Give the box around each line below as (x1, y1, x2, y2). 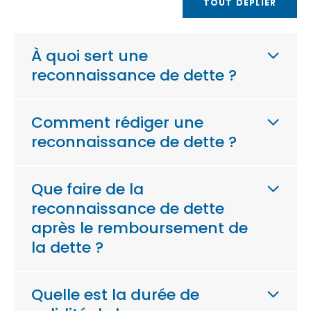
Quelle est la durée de (31, 284, 199, 305)
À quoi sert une (31, 45, 148, 67)
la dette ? (31, 237, 103, 258)
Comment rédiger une (31, 112, 203, 133)
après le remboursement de (31, 217, 248, 239)
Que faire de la (31, 178, 144, 200)
